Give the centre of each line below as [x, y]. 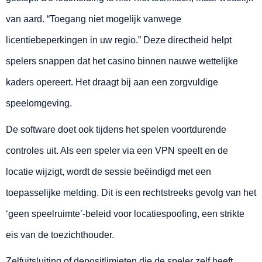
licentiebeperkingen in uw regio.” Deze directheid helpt [119, 40]
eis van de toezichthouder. [60, 235]
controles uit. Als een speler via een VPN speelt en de [117, 151]
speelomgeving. [39, 104]
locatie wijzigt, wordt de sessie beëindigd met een [108, 172]
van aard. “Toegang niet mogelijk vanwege [94, 19]
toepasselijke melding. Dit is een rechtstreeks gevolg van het [131, 193]
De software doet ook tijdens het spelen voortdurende [116, 130]
